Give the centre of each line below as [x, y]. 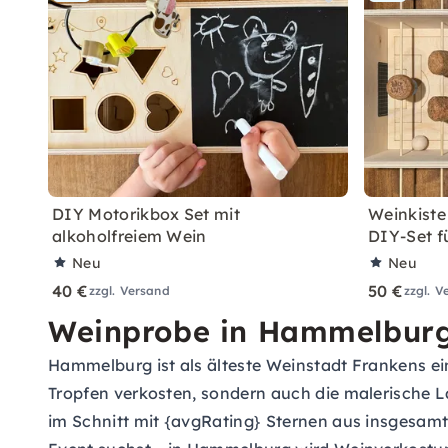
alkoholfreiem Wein [129, 236]
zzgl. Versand [129, 290]
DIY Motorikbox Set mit [146, 214]
